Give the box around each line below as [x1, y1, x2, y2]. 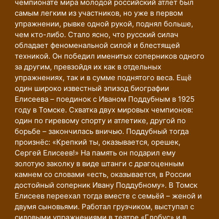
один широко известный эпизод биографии [15, 84, 169, 93]
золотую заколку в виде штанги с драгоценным [15, 159, 184, 168]
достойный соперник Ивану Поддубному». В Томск [15, 180, 197, 190]
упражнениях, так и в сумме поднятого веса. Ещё [15, 73, 192, 82]
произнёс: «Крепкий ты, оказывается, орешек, [15, 137, 180, 147]
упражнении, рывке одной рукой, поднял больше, [15, 19, 193, 28]
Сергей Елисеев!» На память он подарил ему [15, 148, 175, 157]
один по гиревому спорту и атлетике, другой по [15, 116, 186, 125]
